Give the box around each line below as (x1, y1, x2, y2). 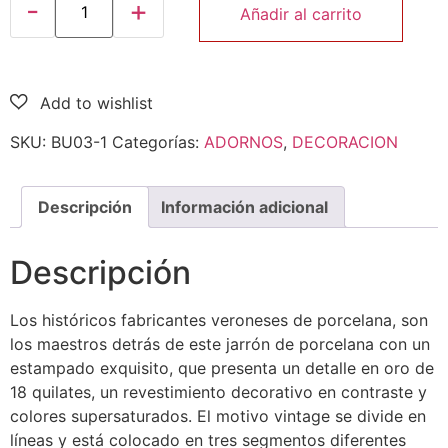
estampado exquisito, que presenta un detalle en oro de (10, 357, 434, 378)
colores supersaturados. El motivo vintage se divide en (10, 405, 426, 426)
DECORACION (292, 131, 398, 152)
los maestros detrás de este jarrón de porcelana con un (10, 333, 430, 354)
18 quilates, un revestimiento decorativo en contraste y (10, 381, 427, 402)
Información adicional (161, 196, 328, 217)
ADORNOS (204, 131, 283, 152)
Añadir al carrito (240, 4, 362, 25)
